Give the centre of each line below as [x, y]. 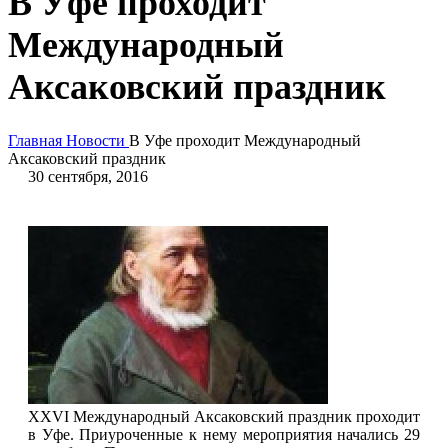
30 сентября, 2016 [88, 177]
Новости [95, 141]
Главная [35, 141]
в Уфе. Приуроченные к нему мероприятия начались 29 [224, 435]
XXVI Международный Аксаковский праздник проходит [224, 417]
